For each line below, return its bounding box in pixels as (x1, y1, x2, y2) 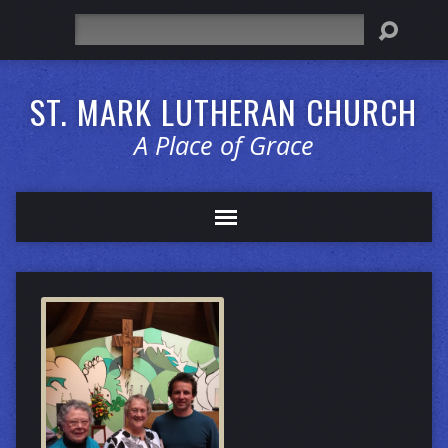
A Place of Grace (133, 128, 314, 162)
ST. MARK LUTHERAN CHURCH (30, 87, 418, 135)
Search (73, 15, 118, 34)
